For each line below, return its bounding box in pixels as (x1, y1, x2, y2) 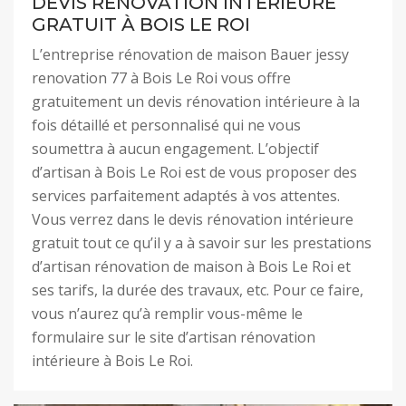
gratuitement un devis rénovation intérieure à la (32, 92, 360, 111)
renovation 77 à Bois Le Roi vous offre (32, 68, 291, 88)
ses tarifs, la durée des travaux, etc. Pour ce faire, (32, 280, 363, 300)
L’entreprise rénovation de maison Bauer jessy (32, 44, 349, 64)
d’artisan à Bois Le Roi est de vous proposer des (32, 162, 357, 182)
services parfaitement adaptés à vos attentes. (32, 186, 340, 206)
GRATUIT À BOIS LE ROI (32, 14, 250, 35)
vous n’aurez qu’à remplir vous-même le (32, 304, 303, 324)
